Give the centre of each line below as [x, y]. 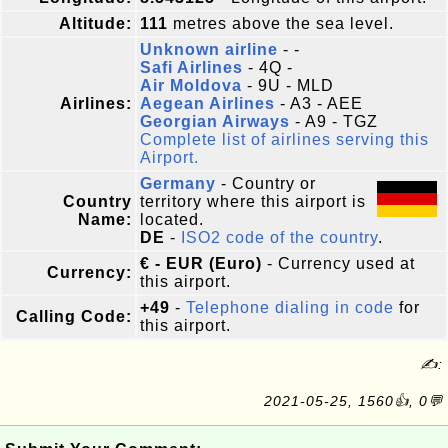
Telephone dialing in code [290, 307]
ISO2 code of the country [279, 237]
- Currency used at [338, 263]
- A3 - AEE [319, 103]
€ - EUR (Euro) [201, 263]
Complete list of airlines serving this [284, 139]
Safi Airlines [191, 67]
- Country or [266, 183]
